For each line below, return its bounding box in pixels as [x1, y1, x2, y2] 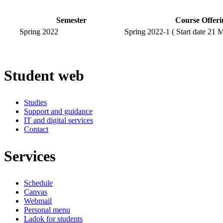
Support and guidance [24, 107, 93, 115]
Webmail [24, 196, 52, 205]
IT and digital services [24, 115, 93, 124]
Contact [24, 124, 48, 133]
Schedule [24, 178, 53, 187]
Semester [56, 16, 87, 25]
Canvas [24, 187, 47, 196]
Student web [4, 67, 84, 84]
